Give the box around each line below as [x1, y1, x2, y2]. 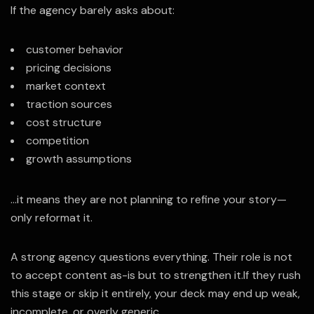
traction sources [26, 96, 112, 111]
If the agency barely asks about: [11, 2, 175, 18]
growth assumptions [26, 151, 132, 166]
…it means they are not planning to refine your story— [11, 191, 287, 207]
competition [26, 132, 89, 148]
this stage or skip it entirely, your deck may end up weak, [11, 285, 300, 301]
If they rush [243, 267, 301, 282]
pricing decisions [26, 60, 111, 75]
